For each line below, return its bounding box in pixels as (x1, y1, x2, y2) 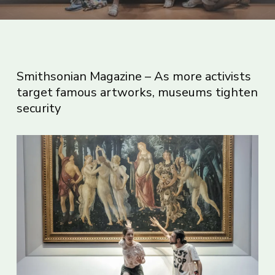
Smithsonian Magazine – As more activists (16, 68, 251, 85)
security (16, 100, 61, 117)
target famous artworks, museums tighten (16, 84, 258, 101)
